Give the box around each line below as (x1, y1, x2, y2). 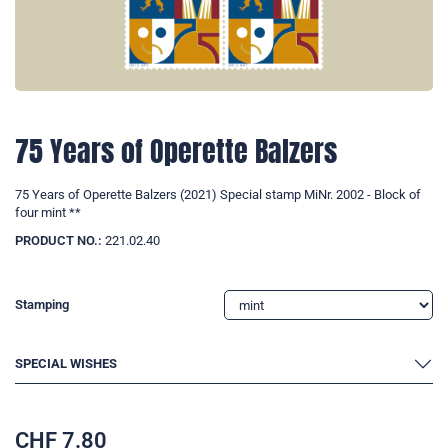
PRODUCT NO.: (15, 233, 102, 249)
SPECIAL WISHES (15, 356, 117, 372)
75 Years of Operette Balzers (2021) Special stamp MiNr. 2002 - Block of (15, 187, 421, 203)
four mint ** (15, 205, 81, 221)
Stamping (15, 297, 69, 313)
